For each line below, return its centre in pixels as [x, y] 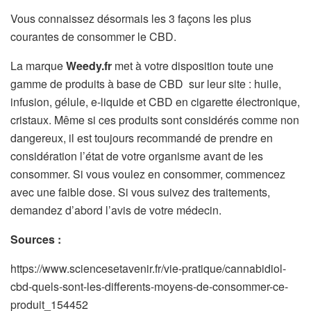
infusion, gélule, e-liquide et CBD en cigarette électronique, [155, 102]
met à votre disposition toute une [193, 66]
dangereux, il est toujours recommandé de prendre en [142, 138]
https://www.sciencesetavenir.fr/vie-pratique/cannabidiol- [148, 269]
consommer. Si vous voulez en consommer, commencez [148, 174]
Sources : [36, 239]
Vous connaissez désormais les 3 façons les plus [131, 19]
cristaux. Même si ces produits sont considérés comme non [155, 120]
